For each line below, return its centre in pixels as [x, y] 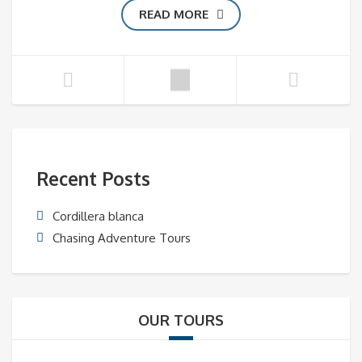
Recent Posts [93, 179]
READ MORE [173, 15]
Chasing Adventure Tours [122, 238]
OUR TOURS [181, 320]
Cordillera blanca [98, 216]
